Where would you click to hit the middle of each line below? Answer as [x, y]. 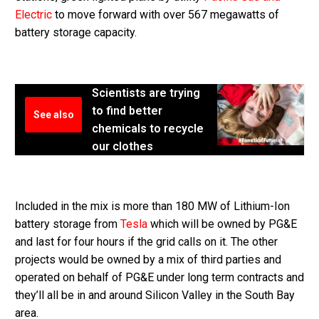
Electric [33, 15]
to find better [127, 111]
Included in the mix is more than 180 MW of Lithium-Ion [152, 206]
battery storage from [68, 224]
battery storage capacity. [76, 33]
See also [53, 115]
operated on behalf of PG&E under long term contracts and [159, 277]
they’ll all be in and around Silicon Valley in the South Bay [155, 295]
